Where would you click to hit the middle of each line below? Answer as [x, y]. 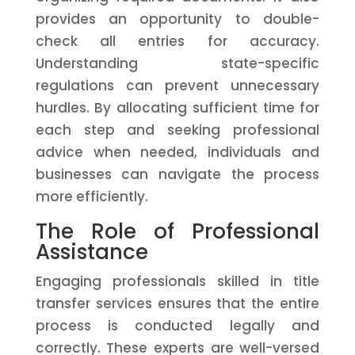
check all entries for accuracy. [177, 41]
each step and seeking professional [177, 130]
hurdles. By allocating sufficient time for [177, 108]
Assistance [92, 252]
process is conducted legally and [177, 326]
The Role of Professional [177, 231]
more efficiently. [92, 197]
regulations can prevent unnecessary [177, 86]
